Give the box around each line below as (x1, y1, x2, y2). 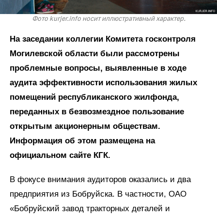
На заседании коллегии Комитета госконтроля (10, 34, 196, 44)
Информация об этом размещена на (10, 136, 155, 145)
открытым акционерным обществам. (10, 121, 160, 131)
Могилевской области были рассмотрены (10, 48, 180, 58)
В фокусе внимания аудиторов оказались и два (10, 174, 191, 184)
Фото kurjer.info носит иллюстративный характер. (31, 14, 186, 23)
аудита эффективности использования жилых (10, 77, 197, 87)
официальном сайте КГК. (10, 150, 113, 160)
